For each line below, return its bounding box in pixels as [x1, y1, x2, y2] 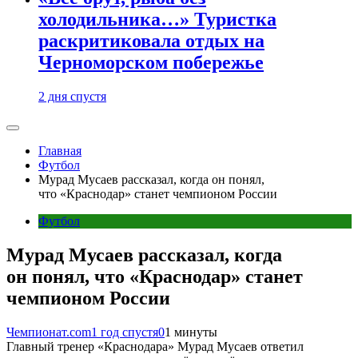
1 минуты [165, 324, 217, 339]
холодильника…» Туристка [38, 9, 276, 30]
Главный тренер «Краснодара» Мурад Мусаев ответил [6, 339, 304, 353]
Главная [38, 144, 82, 157]
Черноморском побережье [38, 52, 264, 74]
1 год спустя [91, 324, 158, 339]
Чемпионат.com [6, 324, 91, 339]
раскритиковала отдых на [38, 30, 265, 52]
